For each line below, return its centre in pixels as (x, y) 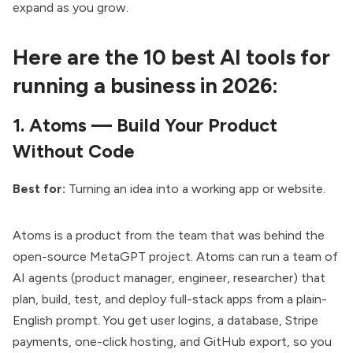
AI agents (40, 277)
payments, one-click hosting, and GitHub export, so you (172, 341)
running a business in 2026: (145, 85)
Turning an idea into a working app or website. (195, 188)
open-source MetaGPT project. (104, 256)
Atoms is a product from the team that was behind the (169, 235)
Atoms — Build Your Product (153, 126)
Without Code (74, 152)
